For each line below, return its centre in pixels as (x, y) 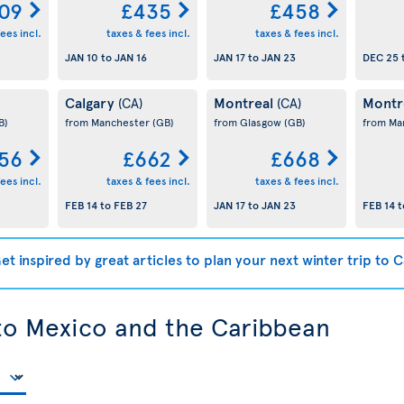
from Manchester (108, 122)
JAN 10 (81, 57)
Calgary (91, 102)
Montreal (245, 102)
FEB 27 (130, 205)
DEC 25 (380, 57)
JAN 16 (130, 57)
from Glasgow (248, 122)
